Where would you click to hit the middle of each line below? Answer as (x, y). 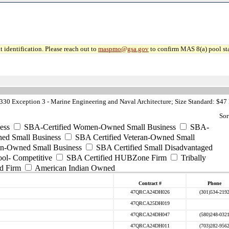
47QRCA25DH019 (150, 203)
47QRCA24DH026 (150, 192)
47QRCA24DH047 (150, 214)
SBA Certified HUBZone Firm (116, 158)
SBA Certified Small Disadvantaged (153, 147)
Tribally (192, 158)
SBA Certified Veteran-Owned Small (134, 137)
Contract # (150, 183)
